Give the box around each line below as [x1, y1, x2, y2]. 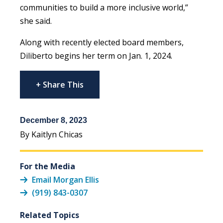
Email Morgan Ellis [32, 174, 99, 186]
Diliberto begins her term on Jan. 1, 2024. [20, 50, 172, 62]
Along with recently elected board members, [20, 37, 184, 48]
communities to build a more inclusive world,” [20, 2, 188, 13]
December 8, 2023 [20, 116, 87, 125]
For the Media [20, 161, 75, 172]
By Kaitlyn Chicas [20, 129, 83, 140]
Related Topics [20, 210, 79, 221]
